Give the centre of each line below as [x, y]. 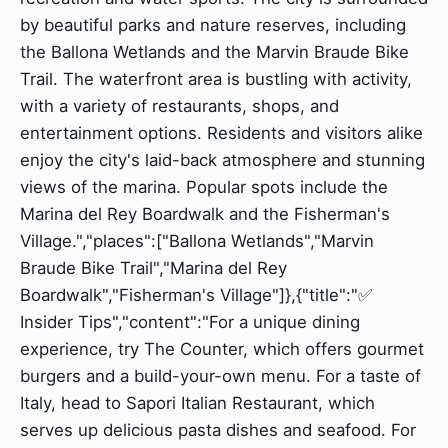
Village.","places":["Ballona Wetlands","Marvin [197, 240]
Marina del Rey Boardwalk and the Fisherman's [205, 213]
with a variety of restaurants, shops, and [179, 105]
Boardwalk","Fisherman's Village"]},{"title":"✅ [196, 294]
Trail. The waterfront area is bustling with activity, [216, 78]
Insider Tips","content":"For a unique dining [190, 321]
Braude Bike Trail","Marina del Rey [153, 267]
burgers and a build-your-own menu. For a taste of [220, 375]
